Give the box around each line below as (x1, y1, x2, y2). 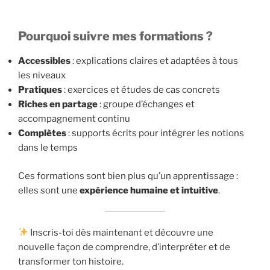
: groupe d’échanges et (98, 99, 195, 110)
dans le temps (18, 142, 78, 154)
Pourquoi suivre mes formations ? (18, 29, 213, 44)
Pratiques (18, 84, 62, 96)
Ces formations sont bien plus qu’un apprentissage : (18, 170, 238, 181)
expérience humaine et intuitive (80, 184, 218, 196)
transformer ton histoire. (18, 256, 124, 267)
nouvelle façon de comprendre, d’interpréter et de (18, 241, 230, 253)
